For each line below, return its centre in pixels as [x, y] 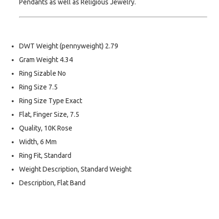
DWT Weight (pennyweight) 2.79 [69, 46]
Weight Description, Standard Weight [75, 169]
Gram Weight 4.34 [46, 60]
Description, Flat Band [52, 183]
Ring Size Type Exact [51, 101]
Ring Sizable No [43, 74]
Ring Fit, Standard [45, 156]
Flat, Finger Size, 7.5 [49, 115]
